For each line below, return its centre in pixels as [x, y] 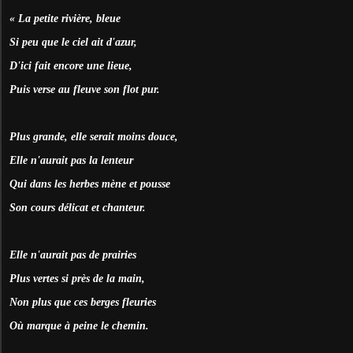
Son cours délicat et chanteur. [78, 207]
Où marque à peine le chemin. [79, 325]
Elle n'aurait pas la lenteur [71, 160]
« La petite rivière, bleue [65, 18]
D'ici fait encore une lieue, [71, 65]
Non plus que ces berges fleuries [83, 302]
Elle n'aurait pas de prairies [73, 255]
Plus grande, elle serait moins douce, [94, 136]
